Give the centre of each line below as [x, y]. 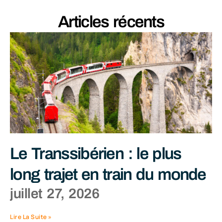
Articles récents [111, 22]
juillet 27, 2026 [55, 194]
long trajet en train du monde [108, 175]
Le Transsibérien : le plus [96, 154]
